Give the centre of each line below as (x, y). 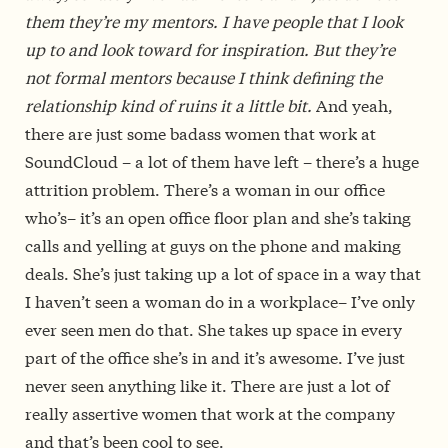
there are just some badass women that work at (200, 133)
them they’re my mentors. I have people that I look (214, 21)
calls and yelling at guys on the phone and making (213, 245)
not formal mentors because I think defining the (203, 77)
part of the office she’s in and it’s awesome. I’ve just (215, 357)
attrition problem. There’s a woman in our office (205, 189)
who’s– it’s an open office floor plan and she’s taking (218, 217)
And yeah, (352, 105)
